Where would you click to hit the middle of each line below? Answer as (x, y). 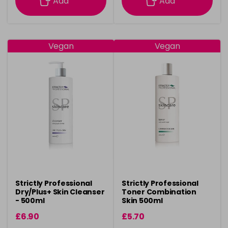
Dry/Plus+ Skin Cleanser (60, 192)
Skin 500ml (142, 201)
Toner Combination (159, 192)
